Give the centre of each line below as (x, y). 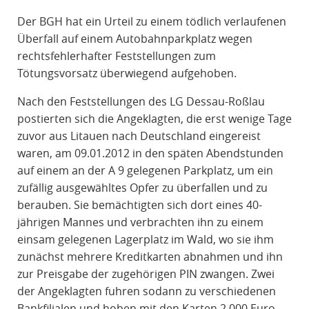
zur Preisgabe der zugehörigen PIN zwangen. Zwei (146, 274)
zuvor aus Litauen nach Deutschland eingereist (139, 136)
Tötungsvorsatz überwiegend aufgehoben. (127, 73)
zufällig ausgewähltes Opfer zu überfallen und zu (142, 188)
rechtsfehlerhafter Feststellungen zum (116, 56)
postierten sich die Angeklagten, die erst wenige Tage (154, 119)
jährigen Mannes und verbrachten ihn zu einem (140, 222)
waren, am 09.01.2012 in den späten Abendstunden (150, 153)
